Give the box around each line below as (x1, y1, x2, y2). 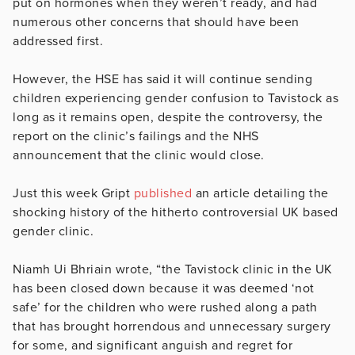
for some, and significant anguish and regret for (13, 337, 292, 353)
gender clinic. (13, 223, 97, 239)
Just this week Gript (13, 185, 134, 201)
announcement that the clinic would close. (13, 147, 268, 163)
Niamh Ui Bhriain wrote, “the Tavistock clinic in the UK (13, 261, 333, 277)
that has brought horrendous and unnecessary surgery (13, 318, 331, 334)
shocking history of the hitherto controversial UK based (13, 204, 338, 220)
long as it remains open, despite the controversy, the (13, 109, 323, 125)
